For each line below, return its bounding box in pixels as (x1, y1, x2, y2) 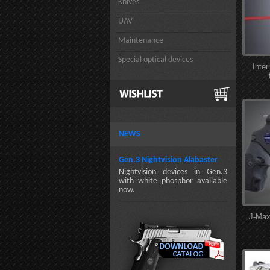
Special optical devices (118, 55, 193, 64)
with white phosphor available (119, 177, 227, 186)
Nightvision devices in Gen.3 (119, 168, 227, 177)
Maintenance (118, 36, 163, 45)
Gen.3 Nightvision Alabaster (119, 155, 218, 165)
